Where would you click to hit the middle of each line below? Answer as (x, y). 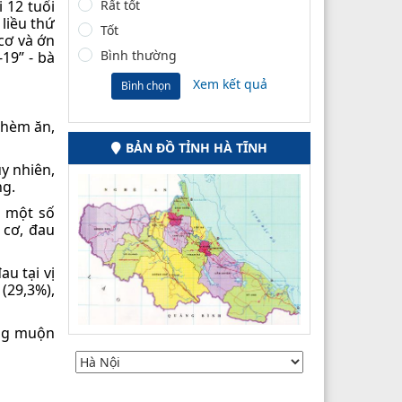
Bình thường (139, 55)
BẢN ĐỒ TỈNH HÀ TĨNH (197, 147)
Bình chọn (146, 85)
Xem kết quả (230, 84)
